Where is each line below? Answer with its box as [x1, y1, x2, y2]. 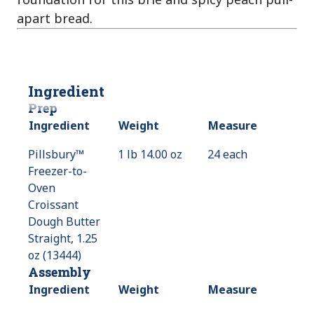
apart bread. [17, 10, 93, 27]
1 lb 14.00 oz [118, 146, 182, 163]
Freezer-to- [28, 163, 87, 179]
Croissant [28, 197, 78, 213]
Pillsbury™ [28, 146, 84, 163]
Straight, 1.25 [28, 231, 97, 247]
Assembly [28, 264, 91, 281]
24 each [207, 146, 247, 163]
